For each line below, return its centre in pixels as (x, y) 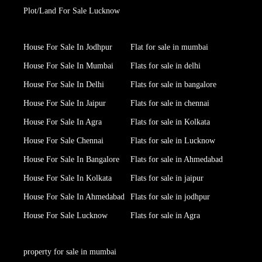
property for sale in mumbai (70, 252)
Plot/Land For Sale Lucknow (72, 11)
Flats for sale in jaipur (167, 178)
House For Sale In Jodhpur (68, 47)
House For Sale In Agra (63, 122)
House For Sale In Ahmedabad (74, 197)
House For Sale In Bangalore (71, 160)
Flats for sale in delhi (166, 66)
